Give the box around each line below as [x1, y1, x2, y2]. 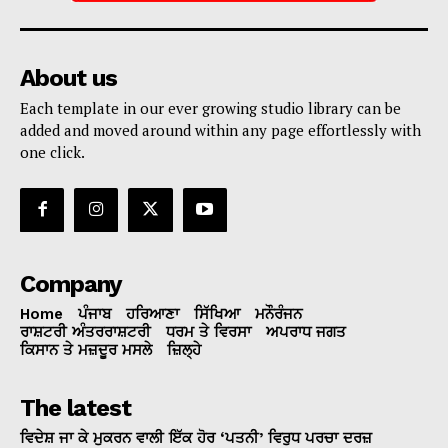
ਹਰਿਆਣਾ [126, 304, 179, 323]
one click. [20, 141, 85, 162]
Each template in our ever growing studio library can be [20, 97, 401, 118]
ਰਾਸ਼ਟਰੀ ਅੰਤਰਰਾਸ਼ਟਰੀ [20, 322, 151, 341]
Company [20, 269, 122, 298]
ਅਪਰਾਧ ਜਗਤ [266, 322, 346, 341]
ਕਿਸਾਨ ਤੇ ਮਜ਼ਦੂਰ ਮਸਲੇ [20, 340, 152, 359]
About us [20, 63, 117, 92]
